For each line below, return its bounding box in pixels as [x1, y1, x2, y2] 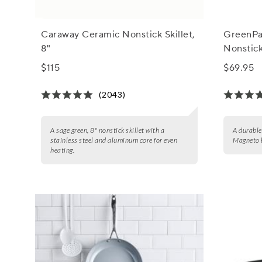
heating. [50, 146, 75, 155]
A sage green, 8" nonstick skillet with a [50, 126, 165, 135]
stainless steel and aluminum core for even [50, 136, 178, 145]
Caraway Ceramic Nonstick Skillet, [41, 29, 195, 41]
